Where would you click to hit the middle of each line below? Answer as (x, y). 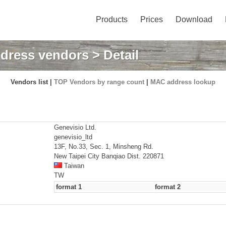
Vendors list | (32, 82)
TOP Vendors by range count (99, 82)
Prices (152, 19)
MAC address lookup (183, 82)
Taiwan (73, 166)
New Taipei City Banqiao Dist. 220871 (109, 156)
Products (112, 19)
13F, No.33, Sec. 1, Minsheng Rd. (104, 147)
